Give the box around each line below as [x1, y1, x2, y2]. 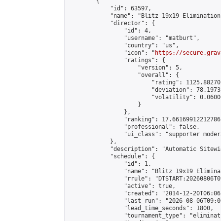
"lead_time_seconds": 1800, [69, 205, 214, 212]
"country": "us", [69, 42, 179, 49]
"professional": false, [69, 123, 200, 130]
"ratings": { [69, 57, 165, 64]
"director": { [69, 20, 155, 27]
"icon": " [69, 49, 155, 56]
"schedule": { [69, 153, 155, 160]
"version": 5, [69, 64, 183, 71]
